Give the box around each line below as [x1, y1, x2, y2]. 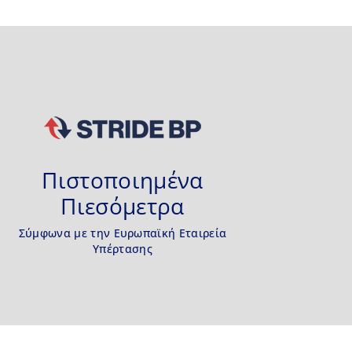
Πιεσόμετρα [60, 190, 185, 221]
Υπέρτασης [93, 240, 152, 256]
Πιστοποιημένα [42, 164, 203, 195]
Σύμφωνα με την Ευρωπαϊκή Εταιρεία [18, 225, 227, 240]
